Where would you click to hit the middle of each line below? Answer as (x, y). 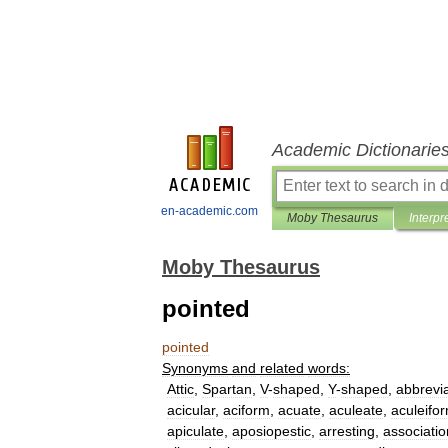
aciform (246, 410)
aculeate (356, 410)
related (282, 368)
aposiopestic (271, 431)
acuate (299, 410)
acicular (191, 410)
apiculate (195, 431)
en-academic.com (209, 211)
